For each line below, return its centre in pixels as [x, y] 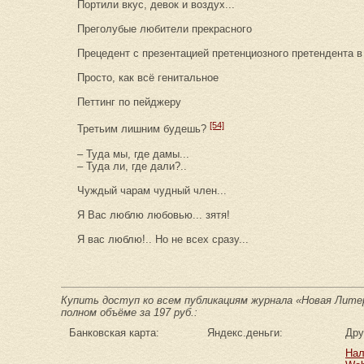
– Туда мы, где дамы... [133, 154]
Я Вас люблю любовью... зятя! [154, 214]
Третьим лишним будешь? [143, 129]
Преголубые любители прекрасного [165, 29]
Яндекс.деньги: [245, 332]
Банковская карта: [114, 332]
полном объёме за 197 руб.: [129, 312]
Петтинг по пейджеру [129, 102]
